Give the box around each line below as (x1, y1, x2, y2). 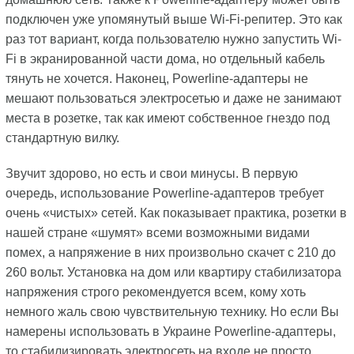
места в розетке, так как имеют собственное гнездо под (5, 111, 330, 125)
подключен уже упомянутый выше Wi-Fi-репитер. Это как (5, 12, 342, 26)
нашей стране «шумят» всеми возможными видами (5, 225, 310, 239)
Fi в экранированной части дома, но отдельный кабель (5, 51, 325, 66)
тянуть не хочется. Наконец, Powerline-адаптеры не (5, 71, 308, 85)
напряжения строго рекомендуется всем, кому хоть (5, 284, 306, 299)
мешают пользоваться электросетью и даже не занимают (5, 91, 341, 105)
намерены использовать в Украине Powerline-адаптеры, (5, 324, 336, 338)
